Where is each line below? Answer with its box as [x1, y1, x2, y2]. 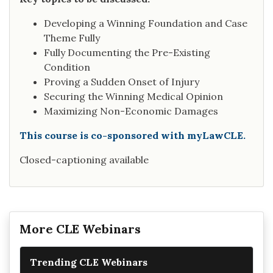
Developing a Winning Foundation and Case [44, 17, 247, 30]
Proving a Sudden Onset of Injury [44, 76, 199, 88]
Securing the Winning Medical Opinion [44, 90, 223, 103]
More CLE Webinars [19, 221, 141, 237]
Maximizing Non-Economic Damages [44, 105, 218, 118]
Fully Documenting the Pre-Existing [44, 46, 210, 59]
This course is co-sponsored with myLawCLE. [19, 129, 246, 142]
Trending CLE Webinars [30, 256, 147, 269]
